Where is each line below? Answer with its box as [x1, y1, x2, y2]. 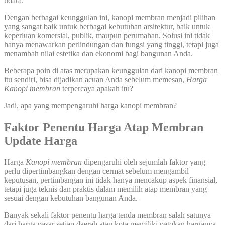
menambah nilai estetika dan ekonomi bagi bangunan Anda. [4, 49, 193, 58]
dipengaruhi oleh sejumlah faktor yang [82, 158, 205, 167]
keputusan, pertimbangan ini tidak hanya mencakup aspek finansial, [4, 176, 217, 185]
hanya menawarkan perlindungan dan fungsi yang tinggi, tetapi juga [4, 40, 219, 49]
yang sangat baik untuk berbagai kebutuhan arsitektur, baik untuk [4, 22, 210, 31]
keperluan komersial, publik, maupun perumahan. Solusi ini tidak [4, 31, 210, 40]
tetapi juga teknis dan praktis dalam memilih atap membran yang [4, 185, 207, 194]
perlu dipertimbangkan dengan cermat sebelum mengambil [4, 167, 189, 176]
